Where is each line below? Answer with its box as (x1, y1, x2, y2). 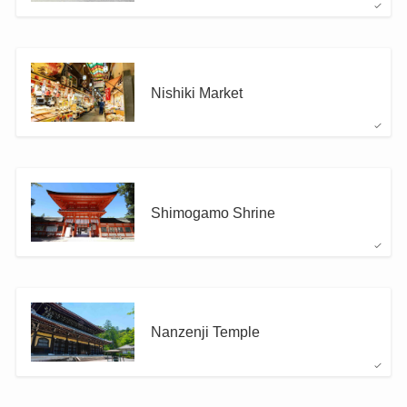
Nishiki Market (150, 84, 243, 101)
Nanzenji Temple (150, 323, 260, 341)
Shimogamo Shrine (150, 203, 275, 221)
